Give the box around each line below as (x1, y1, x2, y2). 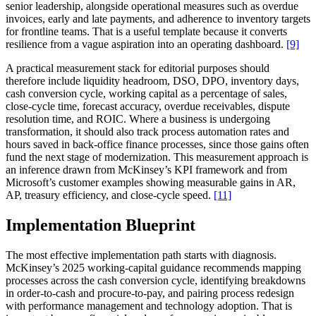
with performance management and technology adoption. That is (6, 299, 292, 312)
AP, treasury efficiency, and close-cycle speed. (6, 188, 214, 201)
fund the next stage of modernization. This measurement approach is (6, 150, 308, 163)
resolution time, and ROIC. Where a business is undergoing (6, 112, 270, 125)
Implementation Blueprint (6, 215, 195, 234)
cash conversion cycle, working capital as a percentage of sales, (6, 87, 287, 99)
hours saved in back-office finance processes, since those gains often (6, 138, 309, 150)
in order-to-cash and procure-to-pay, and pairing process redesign (6, 286, 294, 299)
